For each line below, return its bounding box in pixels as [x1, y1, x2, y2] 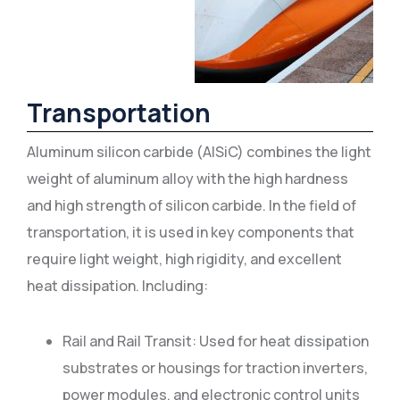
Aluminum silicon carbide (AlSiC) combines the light [27, 142, 371, 162]
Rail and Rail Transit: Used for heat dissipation [62, 331, 369, 351]
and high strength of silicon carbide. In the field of [27, 196, 356, 215]
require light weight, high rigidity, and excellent [27, 249, 342, 269]
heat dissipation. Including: [27, 276, 208, 296]
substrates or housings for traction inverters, [62, 358, 368, 378]
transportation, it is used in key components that [27, 222, 354, 242]
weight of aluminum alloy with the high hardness [27, 169, 348, 188]
